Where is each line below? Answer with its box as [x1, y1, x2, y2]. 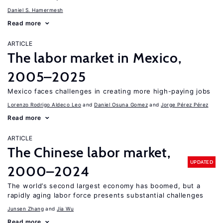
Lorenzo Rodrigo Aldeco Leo [7, 102, 81, 108]
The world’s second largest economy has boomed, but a [7, 182, 201, 190]
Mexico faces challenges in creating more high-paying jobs [7, 87, 211, 95]
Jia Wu [57, 206, 74, 212]
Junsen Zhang [7, 206, 44, 212]
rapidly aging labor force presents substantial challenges [7, 191, 204, 199]
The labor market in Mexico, [7, 49, 182, 66]
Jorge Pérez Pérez [161, 102, 209, 108]
